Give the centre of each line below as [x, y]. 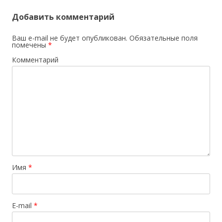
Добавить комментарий [63, 17]
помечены [30, 45]
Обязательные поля [163, 38]
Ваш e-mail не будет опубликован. [70, 38]
